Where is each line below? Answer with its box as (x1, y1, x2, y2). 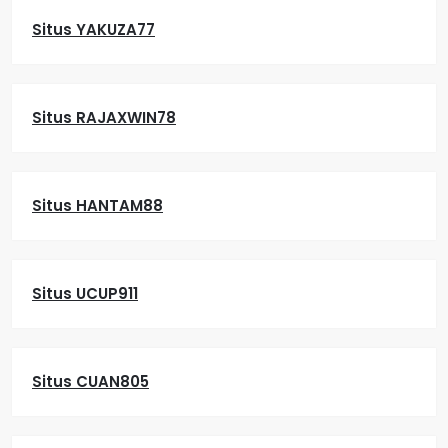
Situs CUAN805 (32, 371, 149, 392)
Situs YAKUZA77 (32, 19, 155, 40)
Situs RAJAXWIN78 (32, 107, 176, 128)
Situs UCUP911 (32, 283, 138, 304)
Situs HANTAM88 (32, 195, 163, 216)
